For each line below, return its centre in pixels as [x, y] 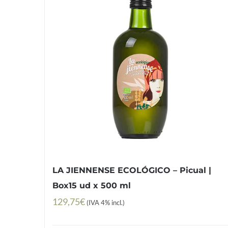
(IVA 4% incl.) [106, 203]
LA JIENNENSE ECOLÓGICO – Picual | [132, 170]
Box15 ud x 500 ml [92, 185]
